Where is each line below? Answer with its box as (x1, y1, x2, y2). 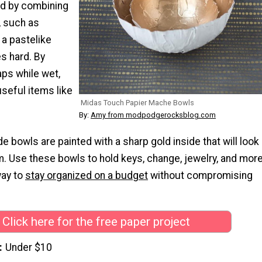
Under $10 (5, 241, 53, 253)
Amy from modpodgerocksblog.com (91, 110, 216, 119)
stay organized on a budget (25, 169, 148, 181)
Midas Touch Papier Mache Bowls (81, 98, 194, 107)
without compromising (148, 169, 253, 181)
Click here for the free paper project (2, 215, 190, 229)
